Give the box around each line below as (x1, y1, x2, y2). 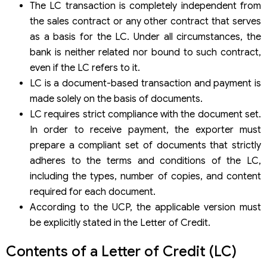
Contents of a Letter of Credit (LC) (6, 243, 237, 261)
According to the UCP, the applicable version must (30, 201, 261, 214)
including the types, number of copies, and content (30, 170, 261, 183)
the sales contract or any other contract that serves (30, 15, 261, 28)
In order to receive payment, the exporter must (30, 124, 261, 136)
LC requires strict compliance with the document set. (30, 108, 261, 121)
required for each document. (30, 186, 156, 198)
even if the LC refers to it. (30, 62, 140, 74)
